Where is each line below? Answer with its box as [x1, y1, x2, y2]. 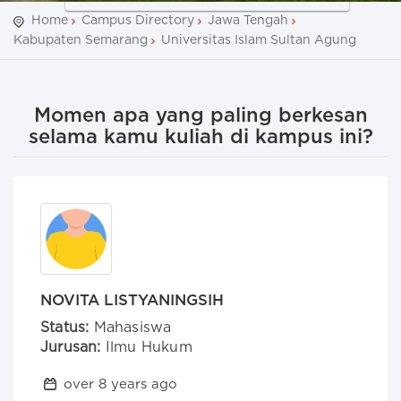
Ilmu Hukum [100, 340, 192, 354]
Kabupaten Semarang [13, 34, 148, 47]
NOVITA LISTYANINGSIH [40, 293, 224, 308]
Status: [40, 320, 90, 335]
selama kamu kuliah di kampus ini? [28, 127, 373, 147]
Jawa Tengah [208, 14, 288, 27]
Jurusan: [40, 340, 101, 354]
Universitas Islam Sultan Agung [161, 34, 356, 47]
